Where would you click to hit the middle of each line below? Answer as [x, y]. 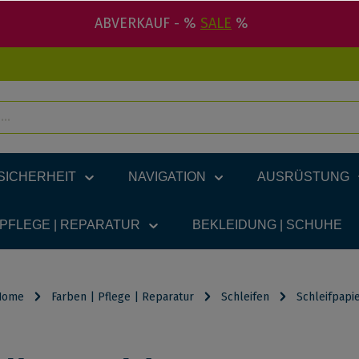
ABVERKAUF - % [147, 23]
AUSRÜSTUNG [304, 177]
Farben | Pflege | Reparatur [122, 297]
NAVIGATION [167, 177]
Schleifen [245, 297]
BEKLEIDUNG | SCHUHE [267, 225]
